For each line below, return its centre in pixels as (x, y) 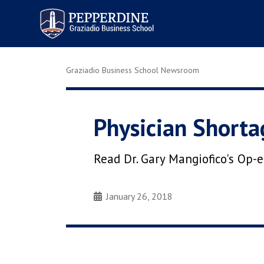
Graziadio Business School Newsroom (133, 70)
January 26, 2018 (140, 196)
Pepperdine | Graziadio (82, 11)
